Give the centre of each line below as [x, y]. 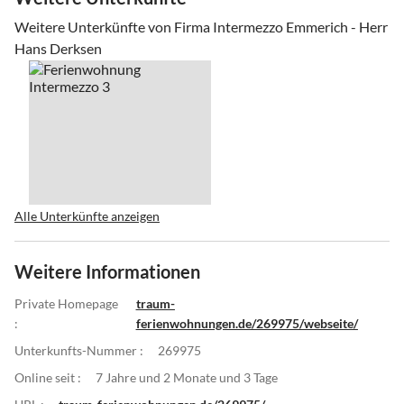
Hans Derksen [58, 48]
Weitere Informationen [107, 271]
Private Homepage [66, 303]
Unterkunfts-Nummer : [79, 350]
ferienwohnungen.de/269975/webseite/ [247, 323]
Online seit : [48, 377]
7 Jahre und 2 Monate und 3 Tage [187, 377]
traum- [155, 303]
